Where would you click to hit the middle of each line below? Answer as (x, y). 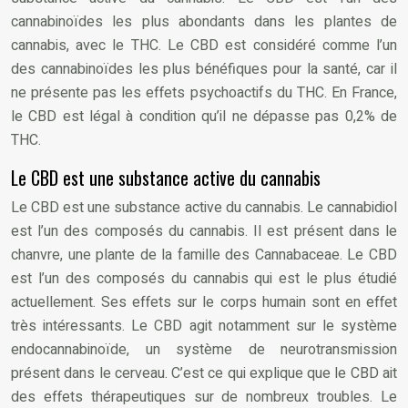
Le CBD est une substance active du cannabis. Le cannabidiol (204, 207)
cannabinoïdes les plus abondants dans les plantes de (204, 21)
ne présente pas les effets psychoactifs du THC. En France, (204, 92)
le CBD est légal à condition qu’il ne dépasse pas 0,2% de (204, 116)
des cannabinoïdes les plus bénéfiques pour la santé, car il (204, 69)
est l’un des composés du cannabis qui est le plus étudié (204, 278)
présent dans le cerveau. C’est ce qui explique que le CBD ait (204, 373)
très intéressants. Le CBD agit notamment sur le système (204, 326)
